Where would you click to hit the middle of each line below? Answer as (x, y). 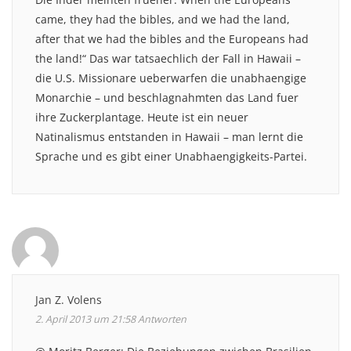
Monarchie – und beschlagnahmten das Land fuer (167, 97)
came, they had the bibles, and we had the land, (163, 19)
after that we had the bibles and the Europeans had (172, 38)
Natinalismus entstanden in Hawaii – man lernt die (169, 136)
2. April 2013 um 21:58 (85, 319)
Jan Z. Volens (69, 299)
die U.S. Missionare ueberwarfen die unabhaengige (171, 78)
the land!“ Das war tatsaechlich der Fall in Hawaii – (168, 58)
